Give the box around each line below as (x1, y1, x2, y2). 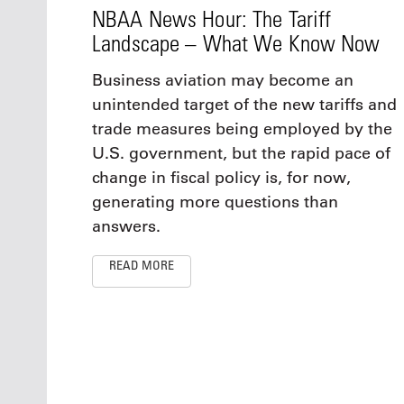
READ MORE (109, 256, 174, 272)
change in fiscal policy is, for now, (92, 167, 351, 188)
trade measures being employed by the (92, 118, 392, 139)
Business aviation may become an (92, 69, 353, 90)
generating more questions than (92, 191, 338, 212)
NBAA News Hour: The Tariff (92, 5, 332, 32)
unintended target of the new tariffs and (92, 94, 397, 115)
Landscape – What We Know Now (92, 29, 381, 56)
